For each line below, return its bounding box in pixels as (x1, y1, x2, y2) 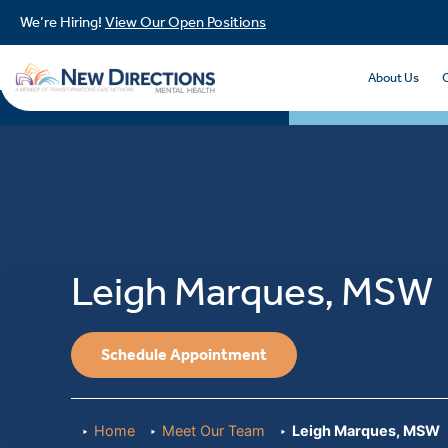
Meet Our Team (162, 421, 266, 439)
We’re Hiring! (20, 13, 105, 31)
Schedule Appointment (101, 344, 268, 364)
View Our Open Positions (105, 13, 266, 31)
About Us (368, 70, 420, 86)
